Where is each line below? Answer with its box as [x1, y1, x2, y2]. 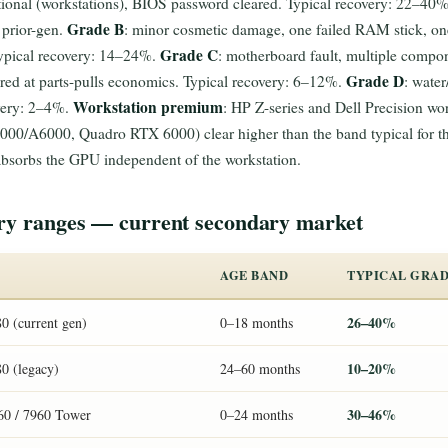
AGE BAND [220, 266, 288, 284]
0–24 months [220, 405, 293, 424]
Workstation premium [73, 96, 223, 118]
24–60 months [220, 359, 300, 378]
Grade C [160, 44, 218, 66]
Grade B [67, 18, 124, 40]
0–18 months [220, 313, 293, 332]
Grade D [346, 70, 404, 92]
